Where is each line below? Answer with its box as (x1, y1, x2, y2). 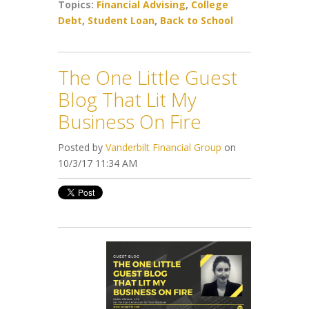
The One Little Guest (58, 63, 237, 90)
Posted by (58, 140, 106, 154)
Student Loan (88, 13, 154, 27)
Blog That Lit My (58, 86, 197, 112)
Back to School (160, 13, 233, 27)
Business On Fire (58, 108, 201, 134)
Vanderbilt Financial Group (106, 140, 221, 154)
